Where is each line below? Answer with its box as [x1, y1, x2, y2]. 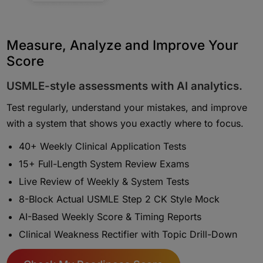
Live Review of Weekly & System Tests [19, 175, 190, 187]
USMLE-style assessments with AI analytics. [6, 79, 243, 93]
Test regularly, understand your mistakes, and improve [6, 101, 248, 113]
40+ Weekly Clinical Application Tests [19, 140, 187, 152]
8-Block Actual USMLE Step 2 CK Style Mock [19, 193, 220, 205]
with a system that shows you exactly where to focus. [6, 117, 244, 129]
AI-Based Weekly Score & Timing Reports [19, 210, 202, 222]
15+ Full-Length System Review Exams [19, 157, 190, 170]
